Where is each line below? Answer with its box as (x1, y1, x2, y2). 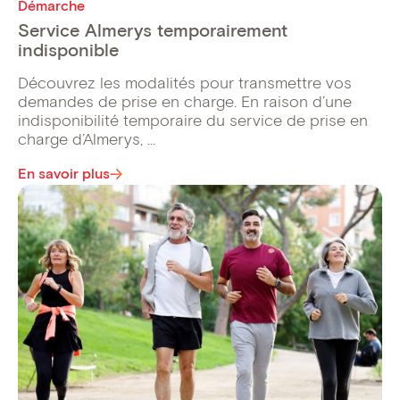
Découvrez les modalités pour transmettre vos (18, 73, 352, 94)
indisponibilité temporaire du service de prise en (18, 111, 368, 131)
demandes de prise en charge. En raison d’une (18, 92, 352, 112)
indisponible (18, 39, 119, 62)
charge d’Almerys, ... (18, 129, 155, 150)
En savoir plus (18, 165, 110, 183)
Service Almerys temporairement (18, 20, 287, 42)
